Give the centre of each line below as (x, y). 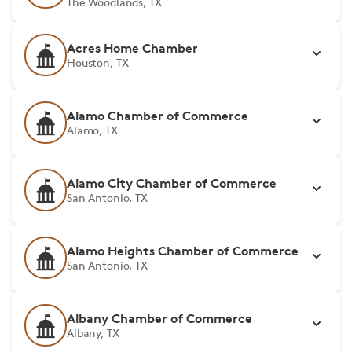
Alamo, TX (92, 130)
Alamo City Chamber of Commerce (172, 183)
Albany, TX (93, 333)
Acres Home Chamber (132, 48)
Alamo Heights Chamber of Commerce (183, 251)
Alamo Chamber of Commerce (158, 115)
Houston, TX (98, 62)
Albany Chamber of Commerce (159, 318)
